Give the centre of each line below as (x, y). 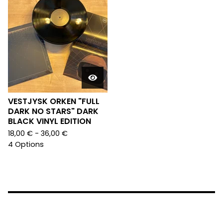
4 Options (26, 144)
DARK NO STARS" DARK (53, 111)
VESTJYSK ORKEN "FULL (54, 101)
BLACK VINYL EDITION (50, 121)
